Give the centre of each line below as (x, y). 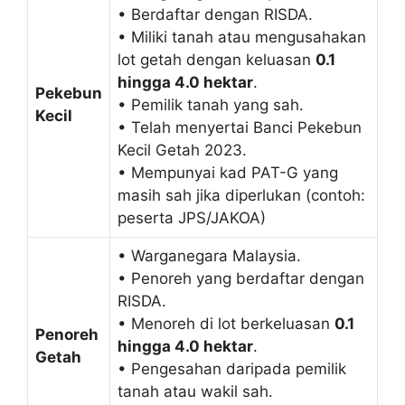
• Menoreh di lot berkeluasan (226, 323)
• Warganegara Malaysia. (209, 255)
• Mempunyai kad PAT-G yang (228, 172)
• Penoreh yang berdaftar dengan (241, 278)
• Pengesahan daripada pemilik (232, 368)
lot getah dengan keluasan (217, 59)
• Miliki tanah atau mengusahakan (242, 37)
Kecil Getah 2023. (182, 150)
